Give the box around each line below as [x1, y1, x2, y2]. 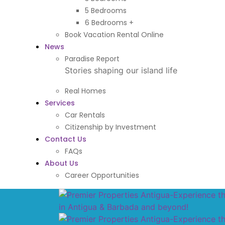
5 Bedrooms [84, 6, 127, 16]
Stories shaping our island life [64, 65, 177, 75]
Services [44, 98, 75, 108]
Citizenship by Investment [64, 122, 156, 132]
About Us [44, 158, 78, 168]
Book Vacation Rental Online [64, 30, 164, 40]
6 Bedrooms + [84, 18, 134, 28]
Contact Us [44, 134, 86, 144]
